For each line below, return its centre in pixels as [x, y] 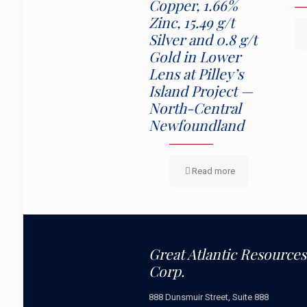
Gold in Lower [195, 56]
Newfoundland [196, 125]
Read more [213, 171]
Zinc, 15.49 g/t [192, 22]
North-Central [195, 108]
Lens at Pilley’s [196, 73]
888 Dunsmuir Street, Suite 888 [209, 297]
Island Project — [201, 90]
